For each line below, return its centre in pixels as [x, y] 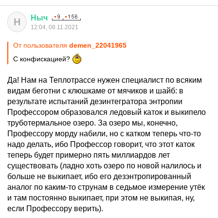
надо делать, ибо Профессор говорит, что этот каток [101, 144]
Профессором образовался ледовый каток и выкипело [107, 112]
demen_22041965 [98, 45]
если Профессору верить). [55, 209]
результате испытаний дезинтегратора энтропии [95, 101]
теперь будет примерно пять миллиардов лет [89, 155]
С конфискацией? [43, 59]
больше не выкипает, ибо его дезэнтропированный [99, 176]
